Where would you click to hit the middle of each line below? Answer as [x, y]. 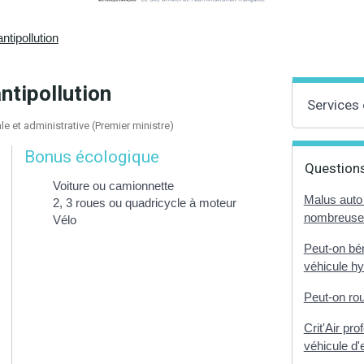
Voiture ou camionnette [113, 185]
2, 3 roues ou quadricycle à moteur [144, 202]
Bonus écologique [91, 156]
